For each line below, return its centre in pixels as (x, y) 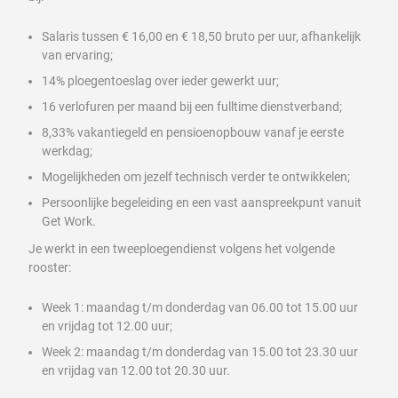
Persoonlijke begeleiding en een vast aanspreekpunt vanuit (202, 202)
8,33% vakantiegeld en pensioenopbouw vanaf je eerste (193, 132)
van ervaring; (77, 55)
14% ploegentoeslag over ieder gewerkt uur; (160, 80)
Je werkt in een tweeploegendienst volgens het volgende (182, 248)
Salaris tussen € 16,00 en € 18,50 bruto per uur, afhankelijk (201, 36)
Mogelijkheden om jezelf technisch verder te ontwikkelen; (196, 176)
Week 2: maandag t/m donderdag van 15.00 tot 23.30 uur (200, 351)
